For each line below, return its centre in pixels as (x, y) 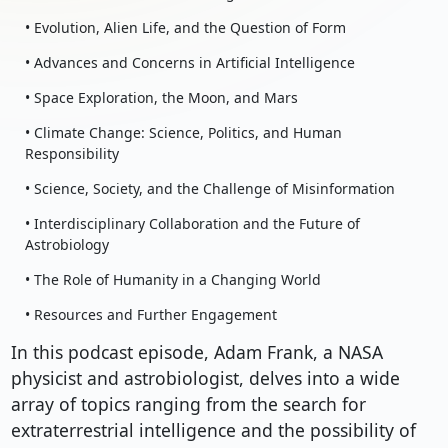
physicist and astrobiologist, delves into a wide (205, 378)
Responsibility (71, 154)
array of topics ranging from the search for (188, 404)
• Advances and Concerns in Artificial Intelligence (189, 63)
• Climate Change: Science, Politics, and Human (183, 133)
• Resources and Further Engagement (150, 315)
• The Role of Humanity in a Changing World (172, 280)
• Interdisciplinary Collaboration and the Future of (192, 224)
